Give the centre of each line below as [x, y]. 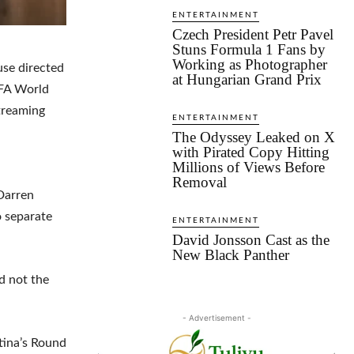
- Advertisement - [217, 318]
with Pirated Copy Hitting [251, 153]
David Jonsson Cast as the [251, 240]
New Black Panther [231, 255]
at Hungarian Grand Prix [247, 80]
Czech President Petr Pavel [253, 35]
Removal [200, 183]
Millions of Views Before [249, 168]
